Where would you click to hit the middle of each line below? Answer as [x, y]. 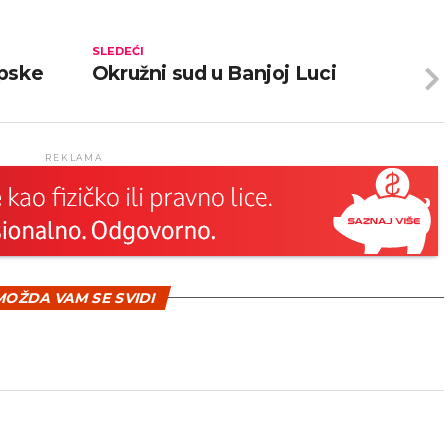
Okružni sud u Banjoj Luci [214, 73]
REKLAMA [74, 157]
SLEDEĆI [117, 51]
